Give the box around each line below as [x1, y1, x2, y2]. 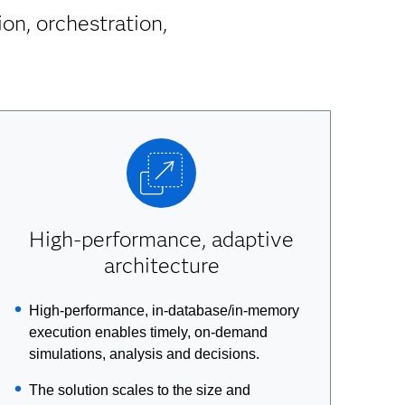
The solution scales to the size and [28, 382, 250, 398]
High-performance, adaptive [29, 226, 295, 252]
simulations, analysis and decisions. [28, 346, 259, 362]
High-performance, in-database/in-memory [28, 303, 299, 318]
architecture [103, 252, 220, 278]
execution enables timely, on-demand [28, 325, 268, 340]
